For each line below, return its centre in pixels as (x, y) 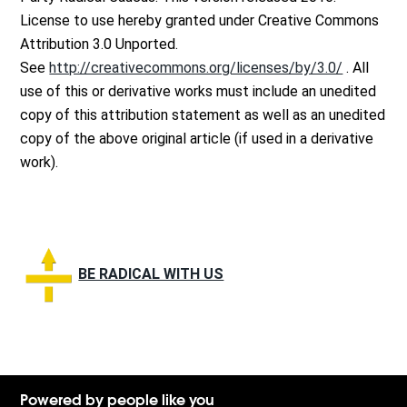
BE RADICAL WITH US (151, 273)
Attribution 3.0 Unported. (99, 45)
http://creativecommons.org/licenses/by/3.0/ (196, 68)
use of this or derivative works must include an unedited (199, 92)
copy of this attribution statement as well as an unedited (203, 115)
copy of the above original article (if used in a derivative (197, 139)
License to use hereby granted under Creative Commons (200, 21)
